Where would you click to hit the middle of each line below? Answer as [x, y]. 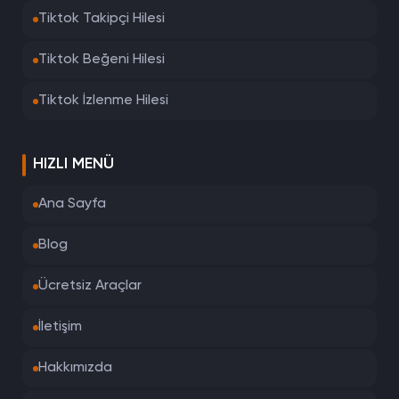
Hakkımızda [75, 368]
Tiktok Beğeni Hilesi [102, 60]
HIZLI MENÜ [73, 164]
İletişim [60, 327]
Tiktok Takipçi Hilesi [102, 19]
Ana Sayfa [72, 204]
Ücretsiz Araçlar [90, 286]
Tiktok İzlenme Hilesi [103, 101]
